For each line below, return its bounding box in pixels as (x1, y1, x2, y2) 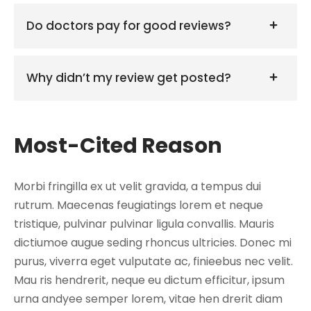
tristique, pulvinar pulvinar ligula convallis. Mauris (14, 215, 274, 232)
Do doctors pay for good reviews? (26, 17, 231, 34)
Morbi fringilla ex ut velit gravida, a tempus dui (14, 178, 261, 194)
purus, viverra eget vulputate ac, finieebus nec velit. (14, 253, 293, 269)
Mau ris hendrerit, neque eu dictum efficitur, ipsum (14, 271, 285, 288)
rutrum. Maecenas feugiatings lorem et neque (14, 196, 263, 213)
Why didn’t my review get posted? (26, 69, 231, 86)
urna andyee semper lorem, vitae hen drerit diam (14, 290, 283, 307)
